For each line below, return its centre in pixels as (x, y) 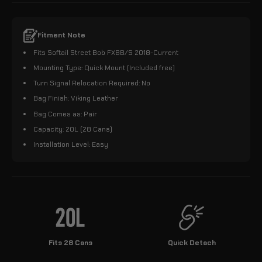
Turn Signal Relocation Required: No (92, 83)
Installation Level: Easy (71, 144)
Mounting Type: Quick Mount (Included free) (104, 68)
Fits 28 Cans (70, 242)
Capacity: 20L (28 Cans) (73, 129)
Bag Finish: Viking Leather (76, 99)
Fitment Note (61, 35)
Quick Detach (192, 242)
